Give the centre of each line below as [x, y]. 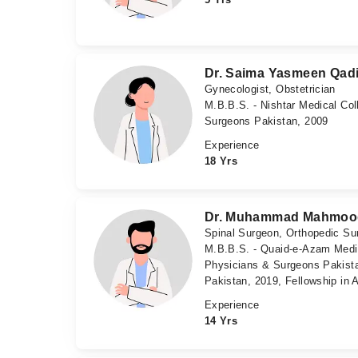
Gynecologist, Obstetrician [270, 89]
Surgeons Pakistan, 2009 [266, 121]
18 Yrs [221, 161]
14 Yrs [221, 320]
